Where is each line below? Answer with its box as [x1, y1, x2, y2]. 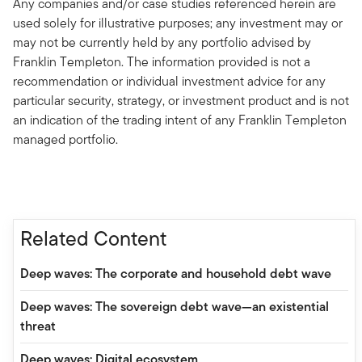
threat [20, 317, 56, 336]
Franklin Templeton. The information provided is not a [13, 53, 310, 72]
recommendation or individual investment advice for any [13, 72, 326, 91]
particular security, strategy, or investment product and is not [13, 91, 349, 111]
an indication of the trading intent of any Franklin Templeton [13, 111, 347, 130]
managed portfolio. [13, 130, 118, 149]
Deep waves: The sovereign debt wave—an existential [20, 297, 329, 317]
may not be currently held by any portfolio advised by [13, 33, 311, 53]
